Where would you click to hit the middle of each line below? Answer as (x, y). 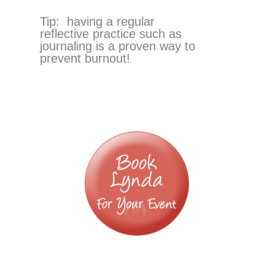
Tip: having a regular (97, 21)
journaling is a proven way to (117, 46)
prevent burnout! (85, 58)
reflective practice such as (110, 34)
